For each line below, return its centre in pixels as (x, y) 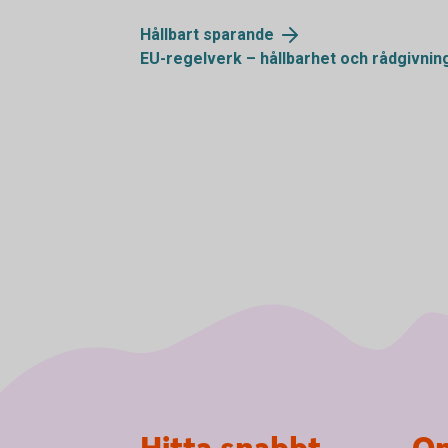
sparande (238, 34)
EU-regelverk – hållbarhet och (256, 59)
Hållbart (171, 34)
